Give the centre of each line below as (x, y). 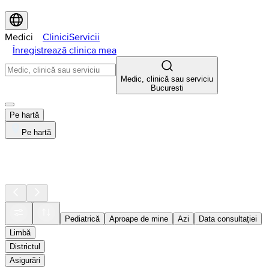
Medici (19, 37)
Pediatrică (82, 219)
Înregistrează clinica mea (65, 50)
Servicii (84, 37)
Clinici (56, 37)
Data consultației (228, 219)
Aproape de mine (139, 219)
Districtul (25, 246)
